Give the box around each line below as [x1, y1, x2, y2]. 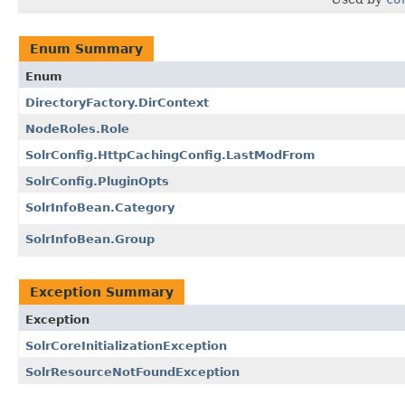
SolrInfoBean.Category [25, 201, 174, 215]
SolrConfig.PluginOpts [25, 174, 169, 189]
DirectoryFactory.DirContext [25, 96, 209, 110]
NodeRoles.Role [25, 122, 129, 137]
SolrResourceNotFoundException [25, 365, 240, 380]
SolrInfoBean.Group [25, 232, 155, 247]
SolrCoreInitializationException [25, 339, 227, 353]
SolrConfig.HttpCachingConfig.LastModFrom [25, 148, 316, 163]
